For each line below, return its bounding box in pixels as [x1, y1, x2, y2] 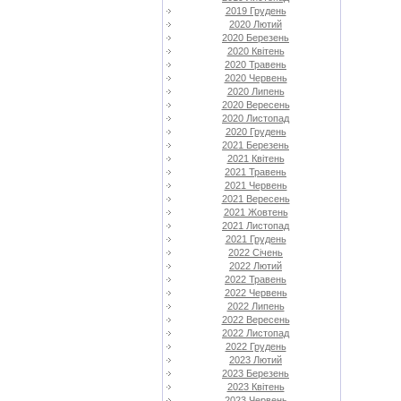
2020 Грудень [225, 126, 286, 137]
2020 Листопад [222, 113, 289, 124]
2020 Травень [225, 59, 286, 70]
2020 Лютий [229, 19, 282, 30]
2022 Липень [226, 301, 285, 311]
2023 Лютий [229, 354, 282, 365]
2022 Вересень [221, 314, 290, 325]
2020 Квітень [226, 46, 285, 56]
